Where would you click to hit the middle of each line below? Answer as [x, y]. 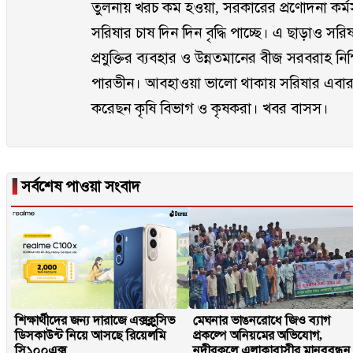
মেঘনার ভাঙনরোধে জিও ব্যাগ [262, 320]
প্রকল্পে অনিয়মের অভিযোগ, [258, 335]
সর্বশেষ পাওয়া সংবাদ [79, 187]
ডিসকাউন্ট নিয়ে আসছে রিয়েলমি [90, 335]
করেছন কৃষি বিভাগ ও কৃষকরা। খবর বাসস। [210, 108]
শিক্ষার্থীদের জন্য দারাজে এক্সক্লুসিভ [95, 320]
